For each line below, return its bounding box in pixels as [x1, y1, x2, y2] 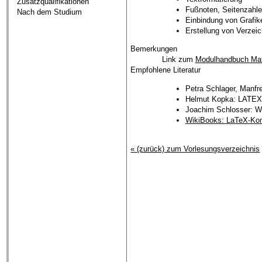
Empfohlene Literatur [130, 65, 201, 75]
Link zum [161, 55, 195, 64]
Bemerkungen [130, 44, 178, 54]
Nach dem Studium [17, 8, 82, 17]
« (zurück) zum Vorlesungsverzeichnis [130, 144, 260, 153]
